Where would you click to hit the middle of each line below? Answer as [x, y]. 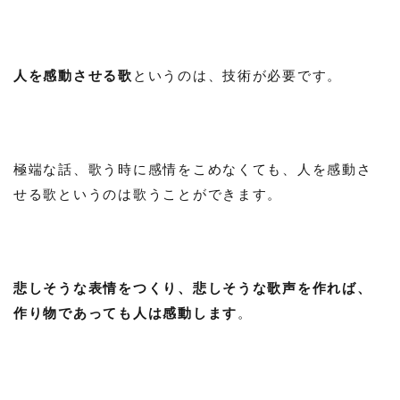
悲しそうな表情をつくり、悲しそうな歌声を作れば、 [193, 287]
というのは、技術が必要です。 [237, 75]
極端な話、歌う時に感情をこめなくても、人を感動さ [193, 168]
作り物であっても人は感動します [126, 312]
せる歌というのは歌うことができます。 [148, 193]
